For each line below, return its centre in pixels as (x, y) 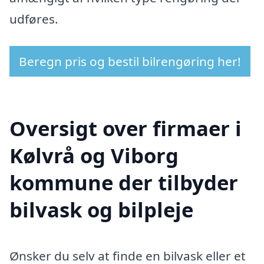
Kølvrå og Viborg (94, 155)
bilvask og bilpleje (101, 209)
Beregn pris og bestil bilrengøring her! (130, 61)
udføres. (34, 19)
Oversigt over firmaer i (126, 128)
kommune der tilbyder (124, 182)
